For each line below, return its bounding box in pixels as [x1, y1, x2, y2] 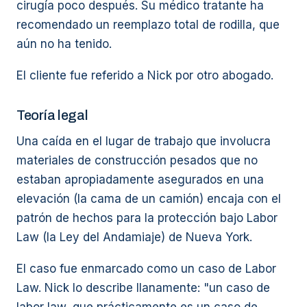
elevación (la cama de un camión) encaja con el [16, 192, 281, 206]
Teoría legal [16, 108, 88, 123]
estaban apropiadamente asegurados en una [16, 173, 264, 186]
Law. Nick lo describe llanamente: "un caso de [16, 281, 270, 295]
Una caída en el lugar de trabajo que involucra [16, 134, 271, 148]
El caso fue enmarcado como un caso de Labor [16, 262, 276, 275]
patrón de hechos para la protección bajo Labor [16, 211, 278, 225]
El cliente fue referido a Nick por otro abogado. [16, 69, 273, 82]
